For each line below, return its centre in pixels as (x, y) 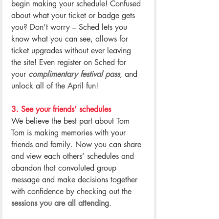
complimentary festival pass (74, 74)
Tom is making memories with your (70, 132)
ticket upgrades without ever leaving (72, 50)
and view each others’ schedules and (74, 156)
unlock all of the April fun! (55, 86)
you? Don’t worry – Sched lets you (70, 27)
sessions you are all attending (60, 203)
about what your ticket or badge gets (74, 15)
